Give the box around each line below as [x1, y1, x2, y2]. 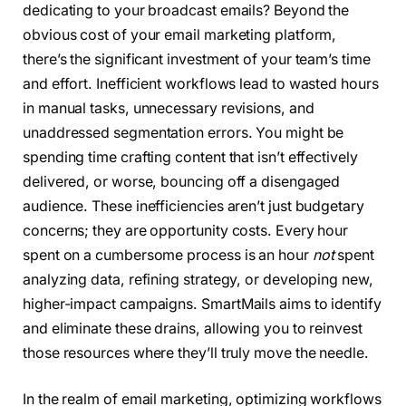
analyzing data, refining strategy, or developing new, [23, 270, 373, 288]
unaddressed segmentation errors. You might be [23, 123, 344, 141]
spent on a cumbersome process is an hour [23, 246, 313, 264]
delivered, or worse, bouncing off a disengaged [23, 172, 341, 190]
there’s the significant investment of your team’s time [23, 50, 371, 68]
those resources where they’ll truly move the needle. [23, 343, 369, 362]
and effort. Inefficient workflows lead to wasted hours [23, 74, 379, 92]
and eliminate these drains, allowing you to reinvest [23, 319, 362, 337]
